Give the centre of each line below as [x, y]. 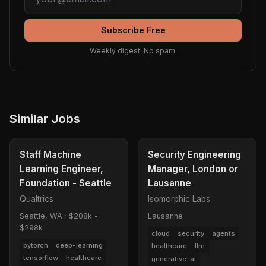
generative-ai [174, 259]
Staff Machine [50, 155]
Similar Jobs [45, 119]
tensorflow [41, 258]
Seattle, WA [41, 216]
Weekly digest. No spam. [133, 51]
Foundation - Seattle [66, 183]
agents [223, 233]
